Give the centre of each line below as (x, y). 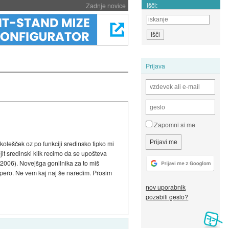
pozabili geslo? (167, 197)
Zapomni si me (174, 125)
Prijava (156, 65)
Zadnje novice (106, 5)
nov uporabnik (166, 187)
